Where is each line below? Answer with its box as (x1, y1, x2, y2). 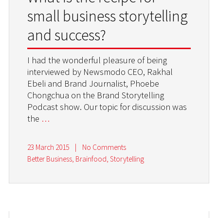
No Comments (82, 143, 126, 152)
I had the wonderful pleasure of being (27, 54, 167, 66)
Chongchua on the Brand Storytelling (27, 90, 164, 101)
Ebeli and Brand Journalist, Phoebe (27, 78, 160, 90)
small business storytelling (27, 6, 188, 26)
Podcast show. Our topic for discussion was (27, 101, 187, 113)
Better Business (27, 154, 73, 164)
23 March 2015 (27, 143, 70, 152)
